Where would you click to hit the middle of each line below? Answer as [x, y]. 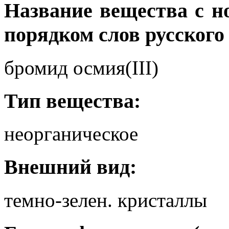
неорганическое [71, 134]
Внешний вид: [70, 167]
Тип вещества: [72, 101]
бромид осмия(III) [81, 67]
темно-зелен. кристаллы [106, 200]
